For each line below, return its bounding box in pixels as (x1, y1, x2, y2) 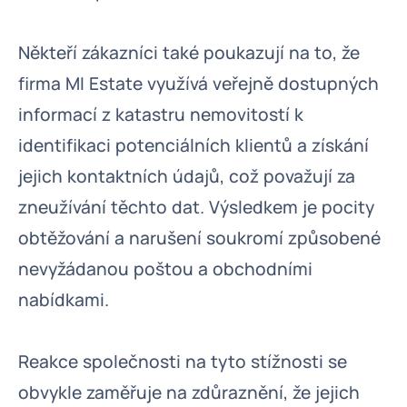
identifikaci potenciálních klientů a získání (18, 134, 369, 157)
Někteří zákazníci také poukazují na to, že (18, 41, 360, 65)
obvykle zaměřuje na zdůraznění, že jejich (18, 381, 360, 404)
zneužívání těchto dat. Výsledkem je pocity (18, 195, 374, 219)
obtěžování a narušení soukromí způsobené (18, 226, 381, 250)
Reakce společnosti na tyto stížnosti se (18, 350, 347, 373)
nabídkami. (18, 288, 109, 312)
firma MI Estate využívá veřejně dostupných (18, 72, 379, 95)
